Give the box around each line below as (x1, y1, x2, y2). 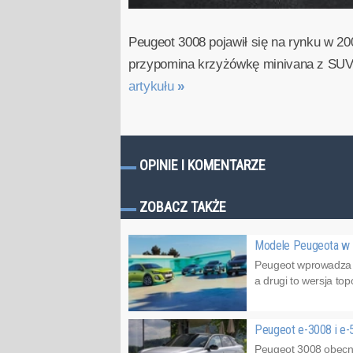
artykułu (128, 79, 177, 95)
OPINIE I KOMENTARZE (139, 157, 266, 174)
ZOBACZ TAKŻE (139, 199, 226, 216)
